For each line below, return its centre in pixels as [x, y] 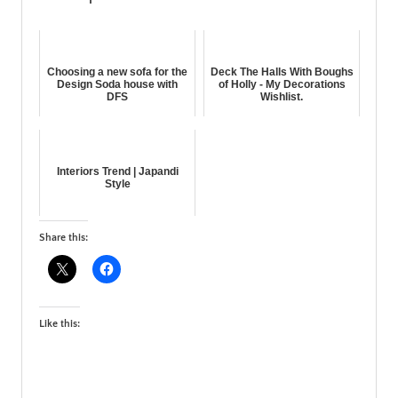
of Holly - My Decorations [282, 84]
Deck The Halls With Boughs [282, 72]
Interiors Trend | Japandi [117, 171]
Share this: [64, 237]
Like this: [60, 323]
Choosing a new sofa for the [117, 72]
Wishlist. [282, 96]
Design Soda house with [117, 84]
